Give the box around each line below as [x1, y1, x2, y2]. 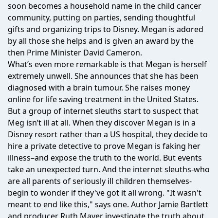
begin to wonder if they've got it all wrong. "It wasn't [8, 187, 201, 198]
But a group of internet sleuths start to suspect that [8, 106, 199, 116]
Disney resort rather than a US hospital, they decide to [8, 129, 208, 140]
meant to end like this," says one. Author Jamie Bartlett [8, 199, 208, 210]
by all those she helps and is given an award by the [8, 36, 194, 46]
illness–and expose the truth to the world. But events [8, 152, 202, 163]
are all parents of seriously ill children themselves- [8, 176, 192, 186]
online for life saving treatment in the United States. [8, 94, 199, 105]
